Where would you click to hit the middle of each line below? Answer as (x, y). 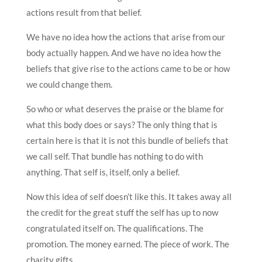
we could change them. (69, 84)
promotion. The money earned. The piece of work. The (127, 244)
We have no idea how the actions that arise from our (125, 37)
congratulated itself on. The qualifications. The (115, 228)
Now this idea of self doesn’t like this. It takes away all (129, 196)
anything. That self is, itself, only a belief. (103, 172)
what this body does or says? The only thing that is (122, 124)
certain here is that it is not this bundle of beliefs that (127, 140)
